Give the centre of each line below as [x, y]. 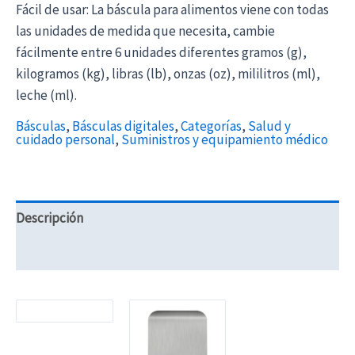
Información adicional [77, 252]
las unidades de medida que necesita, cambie [145, 31]
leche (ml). [46, 95]
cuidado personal [65, 140]
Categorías [211, 126]
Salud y [269, 126]
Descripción [50, 218]
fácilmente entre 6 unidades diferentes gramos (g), [161, 53]
